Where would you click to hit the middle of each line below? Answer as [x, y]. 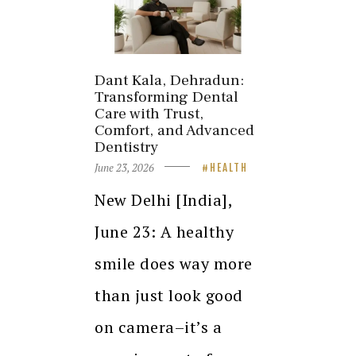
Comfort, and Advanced [174, 131]
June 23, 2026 [124, 167]
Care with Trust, [149, 114]
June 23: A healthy [164, 231]
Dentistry [126, 147]
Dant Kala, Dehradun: [169, 81]
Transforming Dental [166, 97]
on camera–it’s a [158, 327]
